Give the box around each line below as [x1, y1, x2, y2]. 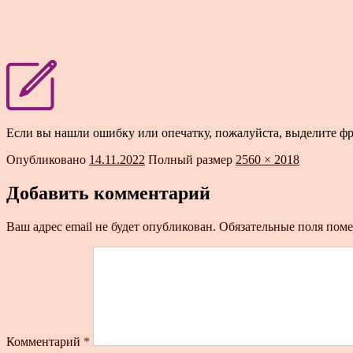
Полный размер [148, 152, 236, 166]
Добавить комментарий [6, 182, 210, 203]
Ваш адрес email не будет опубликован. [6, 219, 216, 233]
